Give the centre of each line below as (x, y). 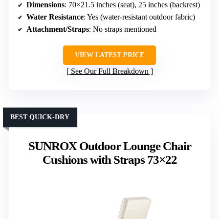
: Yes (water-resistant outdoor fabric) (139, 17)
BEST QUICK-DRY (40, 117)
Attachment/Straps (58, 29)
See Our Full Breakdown (109, 71)
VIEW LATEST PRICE (109, 55)
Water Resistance (55, 17)
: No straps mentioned (123, 29)
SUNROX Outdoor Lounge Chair (109, 146)
